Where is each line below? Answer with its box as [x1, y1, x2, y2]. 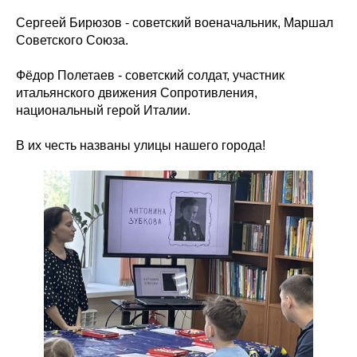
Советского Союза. [16, 33, 128, 48]
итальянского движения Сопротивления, [16, 86, 257, 100]
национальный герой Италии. [16, 104, 190, 118]
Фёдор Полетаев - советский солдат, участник [16, 69, 284, 83]
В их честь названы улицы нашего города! [16, 139, 265, 153]
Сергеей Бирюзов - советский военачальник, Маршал [16, 16, 333, 30]
